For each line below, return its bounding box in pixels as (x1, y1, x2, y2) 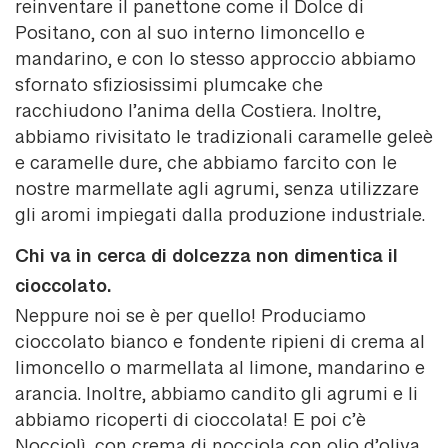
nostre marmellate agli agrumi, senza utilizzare (15, 180, 419, 203)
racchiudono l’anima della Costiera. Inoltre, (15, 102, 381, 125)
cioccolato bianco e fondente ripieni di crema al (15, 333, 425, 356)
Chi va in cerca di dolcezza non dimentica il (15, 245, 398, 280)
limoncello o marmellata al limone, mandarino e (15, 359, 425, 382)
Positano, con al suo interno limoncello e (15, 24, 365, 47)
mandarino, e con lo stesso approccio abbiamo (15, 50, 416, 73)
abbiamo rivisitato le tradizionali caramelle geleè (15, 128, 433, 151)
